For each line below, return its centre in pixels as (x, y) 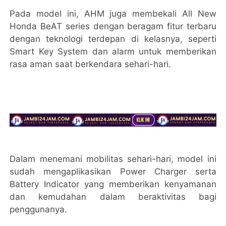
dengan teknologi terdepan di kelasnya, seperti (113, 39)
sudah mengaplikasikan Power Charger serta (113, 171)
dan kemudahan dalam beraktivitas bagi (113, 196)
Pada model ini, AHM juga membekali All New (113, 14)
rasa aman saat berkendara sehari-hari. (92, 64)
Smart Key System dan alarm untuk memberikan (113, 52)
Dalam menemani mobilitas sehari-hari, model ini (113, 159)
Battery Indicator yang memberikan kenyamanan (113, 184)
